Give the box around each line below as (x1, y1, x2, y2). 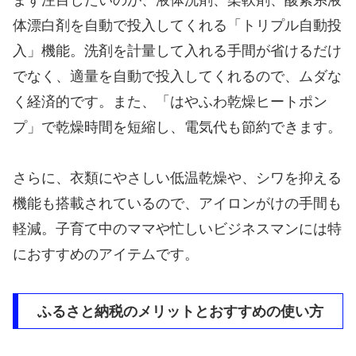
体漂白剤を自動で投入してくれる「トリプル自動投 (13, 17, 342, 34)
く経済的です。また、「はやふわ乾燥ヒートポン (13, 94, 327, 110)
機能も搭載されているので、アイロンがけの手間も (13, 195, 342, 212)
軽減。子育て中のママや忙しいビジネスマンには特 (13, 221, 342, 238)
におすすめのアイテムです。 (13, 246, 199, 263)
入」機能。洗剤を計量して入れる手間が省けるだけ (13, 43, 342, 60)
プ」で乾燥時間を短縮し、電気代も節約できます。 (13, 119, 342, 136)
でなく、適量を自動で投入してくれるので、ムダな (13, 68, 342, 85)
